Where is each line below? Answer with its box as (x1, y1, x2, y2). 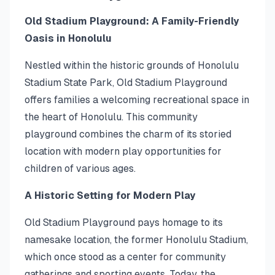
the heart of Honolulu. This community (25, 111, 198, 123)
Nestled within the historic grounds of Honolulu (25, 60, 239, 71)
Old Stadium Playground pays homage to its (25, 217, 223, 228)
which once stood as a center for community (25, 251, 226, 263)
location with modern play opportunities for (25, 145, 222, 157)
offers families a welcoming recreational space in (25, 94, 249, 106)
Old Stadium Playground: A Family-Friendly (25, 15, 239, 27)
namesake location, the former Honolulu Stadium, (25, 234, 248, 246)
